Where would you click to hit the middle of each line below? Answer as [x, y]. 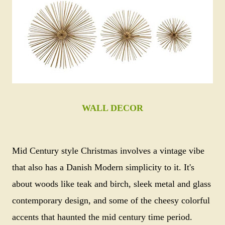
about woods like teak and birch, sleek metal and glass [111, 184]
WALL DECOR [113, 108]
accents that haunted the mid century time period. [103, 217]
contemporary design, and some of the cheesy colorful [111, 200]
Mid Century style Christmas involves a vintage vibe [108, 151]
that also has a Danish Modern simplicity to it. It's [103, 167]
